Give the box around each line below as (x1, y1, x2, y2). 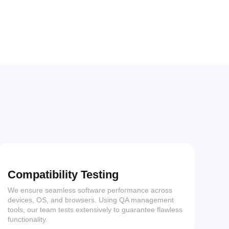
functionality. (8, 215, 48, 224)
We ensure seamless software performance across (8, 186, 173, 195)
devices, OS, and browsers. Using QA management (8, 196, 174, 204)
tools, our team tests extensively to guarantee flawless (8, 205, 183, 214)
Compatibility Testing (8, 168, 119, 181)
